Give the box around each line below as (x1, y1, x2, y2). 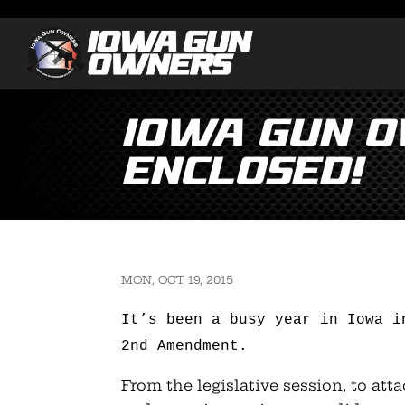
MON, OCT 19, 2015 (121, 272, 234, 287)
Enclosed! (121, 151, 363, 197)
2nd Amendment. (121, 337, 249, 354)
